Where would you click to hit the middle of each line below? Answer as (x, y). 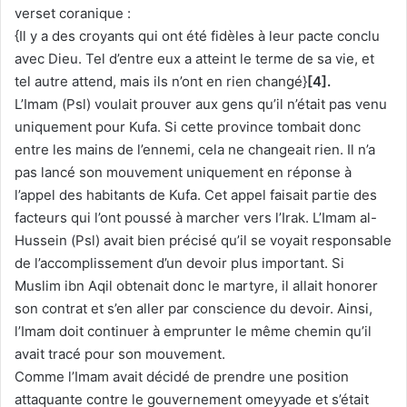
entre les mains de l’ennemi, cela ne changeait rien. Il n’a (195, 150)
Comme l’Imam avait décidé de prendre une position (182, 377)
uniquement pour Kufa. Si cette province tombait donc (188, 127)
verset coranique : (73, 14)
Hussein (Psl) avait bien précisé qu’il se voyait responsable (203, 241)
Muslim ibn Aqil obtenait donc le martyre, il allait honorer (196, 286)
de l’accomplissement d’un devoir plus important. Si (179, 263)
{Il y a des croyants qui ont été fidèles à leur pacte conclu (197, 36)
